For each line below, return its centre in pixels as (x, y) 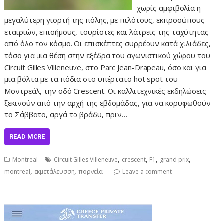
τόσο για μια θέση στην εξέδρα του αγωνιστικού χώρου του (108, 55)
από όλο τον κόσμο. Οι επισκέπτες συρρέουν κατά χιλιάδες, (108, 43)
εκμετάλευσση (55, 171)
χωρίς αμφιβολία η (168, 8)
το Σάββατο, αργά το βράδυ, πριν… (66, 114)
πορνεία (91, 171)
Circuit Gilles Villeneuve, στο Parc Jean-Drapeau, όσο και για (106, 67)
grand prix (175, 160)
